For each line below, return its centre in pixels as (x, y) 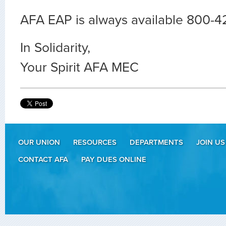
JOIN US (211, 142)
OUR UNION (39, 142)
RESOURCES (95, 142)
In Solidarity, (55, 48)
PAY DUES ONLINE (114, 159)
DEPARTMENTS (156, 142)
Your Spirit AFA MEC (79, 67)
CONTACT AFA (43, 159)
